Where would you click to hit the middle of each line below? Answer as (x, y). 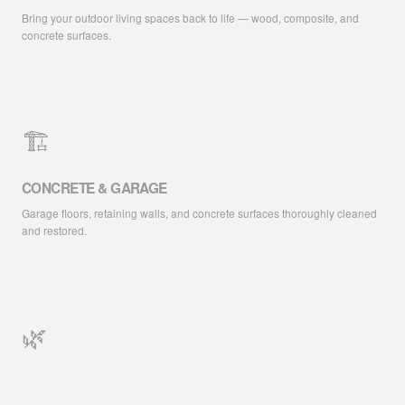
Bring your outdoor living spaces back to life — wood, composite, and (190, 18)
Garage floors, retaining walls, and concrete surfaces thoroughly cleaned (199, 213)
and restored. (54, 231)
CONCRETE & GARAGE (94, 188)
